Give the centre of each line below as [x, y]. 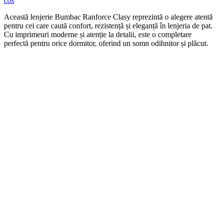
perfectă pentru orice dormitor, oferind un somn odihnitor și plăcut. [106, 43]
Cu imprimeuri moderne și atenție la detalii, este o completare [98, 34]
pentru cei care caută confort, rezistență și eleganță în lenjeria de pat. [108, 25]
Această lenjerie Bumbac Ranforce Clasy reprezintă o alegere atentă [108, 17]
